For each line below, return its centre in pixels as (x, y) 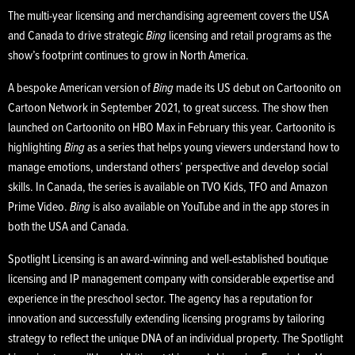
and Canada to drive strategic (77, 36)
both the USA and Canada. (69, 227)
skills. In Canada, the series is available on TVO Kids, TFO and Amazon (168, 188)
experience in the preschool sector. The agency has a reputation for (160, 300)
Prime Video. (39, 208)
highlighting (36, 148)
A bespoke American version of (80, 89)
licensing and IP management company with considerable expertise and (171, 280)
